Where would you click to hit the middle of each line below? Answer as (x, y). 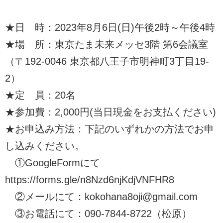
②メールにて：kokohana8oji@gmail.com (101, 196)
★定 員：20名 (40, 95)
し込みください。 (45, 146)
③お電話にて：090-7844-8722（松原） (98, 213)
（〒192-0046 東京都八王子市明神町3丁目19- (107, 61)
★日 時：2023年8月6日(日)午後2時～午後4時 (110, 27)
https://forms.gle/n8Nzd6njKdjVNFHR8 (90, 179)
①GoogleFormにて (57, 163)
